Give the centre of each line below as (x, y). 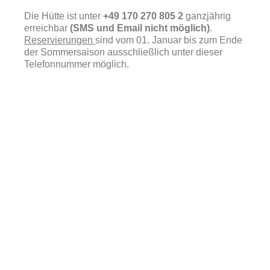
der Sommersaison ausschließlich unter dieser (123, 52)
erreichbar (47, 28)
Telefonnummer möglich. (77, 64)
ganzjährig (207, 16)
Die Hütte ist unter (64, 16)
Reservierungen (60, 40)
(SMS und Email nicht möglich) (140, 28)
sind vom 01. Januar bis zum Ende (169, 40)
